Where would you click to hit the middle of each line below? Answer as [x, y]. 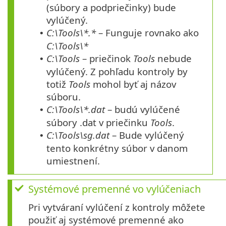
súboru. [64, 97]
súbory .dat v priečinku [98, 123]
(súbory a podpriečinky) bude [111, 8]
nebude [173, 59]
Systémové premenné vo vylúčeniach [115, 189]
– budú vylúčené [143, 109]
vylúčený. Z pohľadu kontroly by [117, 72]
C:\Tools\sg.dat [78, 135]
